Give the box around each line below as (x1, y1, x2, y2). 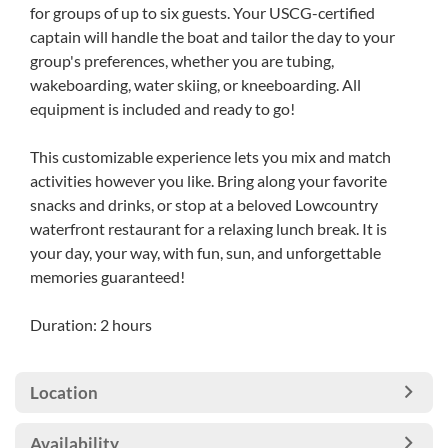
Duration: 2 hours (30, 315, 152, 334)
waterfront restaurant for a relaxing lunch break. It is (30, 219, 387, 238)
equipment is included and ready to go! (30, 99, 295, 118)
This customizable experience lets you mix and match (30, 147, 391, 166)
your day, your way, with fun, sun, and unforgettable (30, 243, 381, 262)
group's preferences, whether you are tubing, (30, 51, 334, 70)
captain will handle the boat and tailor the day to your (30, 27, 395, 46)
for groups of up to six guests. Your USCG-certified (30, 3, 375, 22)
